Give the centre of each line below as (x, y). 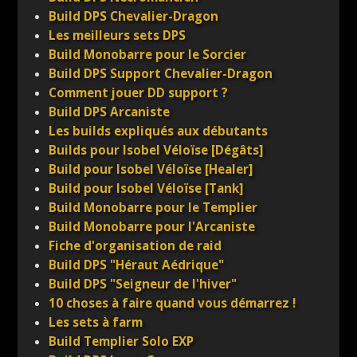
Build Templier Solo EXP (122, 342)
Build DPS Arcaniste (110, 112)
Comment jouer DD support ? (139, 93)
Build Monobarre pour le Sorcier (148, 55)
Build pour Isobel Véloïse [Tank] (146, 189)
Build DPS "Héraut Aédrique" (137, 265)
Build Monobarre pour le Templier (153, 208)
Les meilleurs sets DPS (118, 36)
